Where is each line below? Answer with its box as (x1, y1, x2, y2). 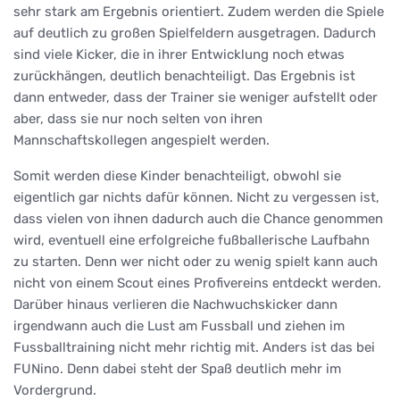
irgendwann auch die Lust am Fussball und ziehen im (13, 317, 345, 334)
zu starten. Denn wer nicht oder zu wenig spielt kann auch (13, 253, 378, 270)
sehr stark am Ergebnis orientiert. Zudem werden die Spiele (13, 3, 384, 20)
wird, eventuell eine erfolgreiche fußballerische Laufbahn (13, 231, 370, 248)
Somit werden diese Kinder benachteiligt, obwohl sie (13, 167, 341, 184)
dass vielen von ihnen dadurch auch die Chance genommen (13, 210, 383, 227)
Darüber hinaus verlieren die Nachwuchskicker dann (13, 296, 337, 312)
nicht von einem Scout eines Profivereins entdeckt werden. (13, 274, 381, 291)
